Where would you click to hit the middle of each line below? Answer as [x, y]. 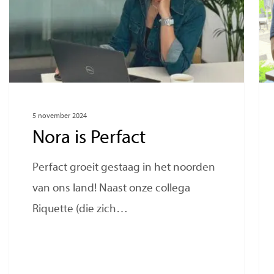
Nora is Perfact [89, 139]
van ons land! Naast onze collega [112, 189]
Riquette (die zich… [80, 210]
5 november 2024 [60, 117]
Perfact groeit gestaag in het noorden [124, 168]
